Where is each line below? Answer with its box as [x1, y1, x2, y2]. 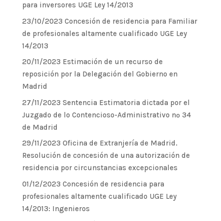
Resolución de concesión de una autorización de [22, 151, 190, 160]
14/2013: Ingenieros [22, 204, 90, 213]
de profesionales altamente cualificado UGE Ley [22, 29, 187, 38]
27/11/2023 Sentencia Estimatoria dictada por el [22, 98, 190, 107]
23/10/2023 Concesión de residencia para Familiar [22, 16, 197, 26]
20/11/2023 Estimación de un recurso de [22, 57, 163, 66]
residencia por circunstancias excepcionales [22, 163, 178, 172]
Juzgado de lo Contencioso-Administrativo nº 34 [22, 110, 191, 119]
